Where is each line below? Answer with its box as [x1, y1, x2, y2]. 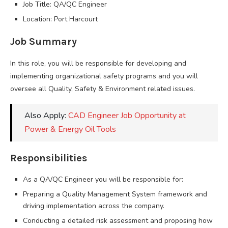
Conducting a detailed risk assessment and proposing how [23, 215, 213, 225]
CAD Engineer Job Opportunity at [68, 109, 186, 121]
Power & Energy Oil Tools [24, 123, 116, 135]
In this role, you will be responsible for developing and [10, 58, 186, 68]
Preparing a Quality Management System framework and [23, 189, 207, 199]
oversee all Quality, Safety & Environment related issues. [10, 83, 195, 94]
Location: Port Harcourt [23, 14, 98, 24]
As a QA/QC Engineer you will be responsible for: [23, 174, 183, 184]
